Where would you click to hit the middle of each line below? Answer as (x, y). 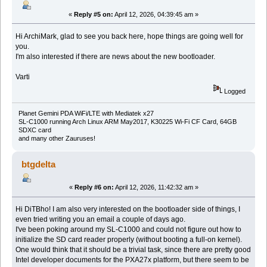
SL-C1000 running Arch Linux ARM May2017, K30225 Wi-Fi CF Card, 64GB (127, 122)
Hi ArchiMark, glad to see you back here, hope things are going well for (130, 36)
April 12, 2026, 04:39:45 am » (156, 14)
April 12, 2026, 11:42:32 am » (156, 187)
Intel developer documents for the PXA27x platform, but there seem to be (133, 260)
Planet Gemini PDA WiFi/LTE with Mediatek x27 (86, 114)
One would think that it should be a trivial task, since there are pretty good (133, 250)
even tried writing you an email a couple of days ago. (101, 220)
